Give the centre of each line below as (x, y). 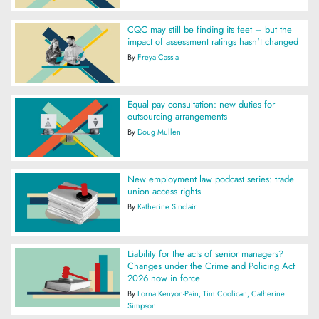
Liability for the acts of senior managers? (205, 254)
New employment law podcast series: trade (210, 179)
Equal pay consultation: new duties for (201, 104)
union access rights (164, 192)
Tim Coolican (225, 294)
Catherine (268, 294)
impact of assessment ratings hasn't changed (213, 41)
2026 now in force (163, 278)
